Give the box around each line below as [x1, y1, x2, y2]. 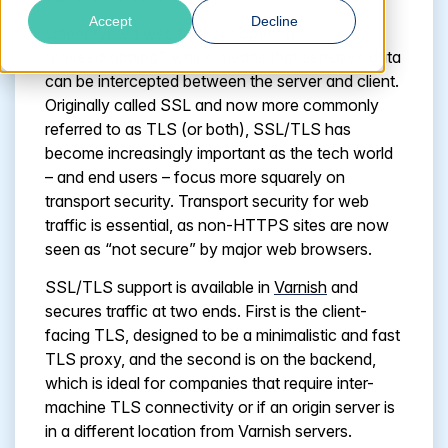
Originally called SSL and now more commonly [45, 95, 379, 116]
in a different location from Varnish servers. [45, 420, 352, 441]
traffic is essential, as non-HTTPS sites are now [45, 215, 389, 236]
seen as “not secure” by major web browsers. [45, 239, 372, 260]
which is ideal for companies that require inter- [45, 372, 374, 393]
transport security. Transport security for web [45, 191, 369, 212]
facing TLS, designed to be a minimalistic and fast [45, 324, 400, 345]
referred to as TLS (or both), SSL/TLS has [45, 119, 351, 140]
